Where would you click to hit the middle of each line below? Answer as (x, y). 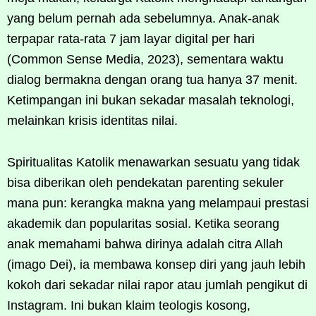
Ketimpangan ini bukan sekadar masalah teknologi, (151, 100)
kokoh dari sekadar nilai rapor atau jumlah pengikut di (157, 285)
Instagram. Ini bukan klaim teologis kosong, (129, 305)
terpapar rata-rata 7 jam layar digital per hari (131, 38)
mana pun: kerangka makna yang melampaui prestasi (158, 203)
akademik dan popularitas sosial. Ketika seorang (143, 223)
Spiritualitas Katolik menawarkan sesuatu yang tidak (153, 162)
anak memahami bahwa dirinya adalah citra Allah (145, 244)
